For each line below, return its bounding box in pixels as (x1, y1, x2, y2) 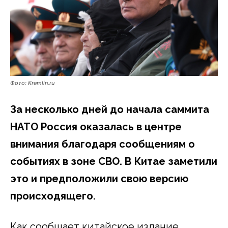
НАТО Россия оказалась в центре (10, 120, 182, 133)
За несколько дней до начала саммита (10, 103, 209, 116)
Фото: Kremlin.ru (10, 79, 54, 87)
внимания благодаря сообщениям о (10, 137, 195, 150)
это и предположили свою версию (10, 172, 188, 185)
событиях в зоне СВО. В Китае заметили (10, 155, 217, 167)
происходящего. (10, 189, 96, 202)
